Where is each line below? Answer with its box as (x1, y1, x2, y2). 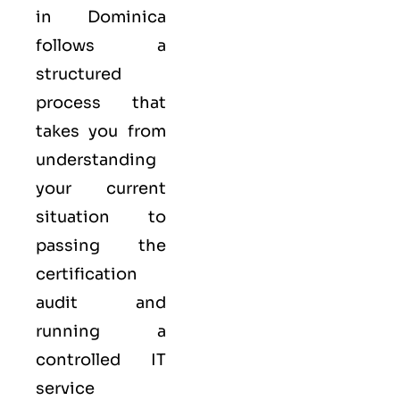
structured (36, 64, 121, 85)
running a (36, 321, 166, 342)
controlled (36, 350, 151, 371)
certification (36, 264, 137, 285)
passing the (36, 236, 166, 256)
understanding (36, 150, 156, 171)
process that (36, 93, 166, 113)
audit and (36, 293, 166, 313)
